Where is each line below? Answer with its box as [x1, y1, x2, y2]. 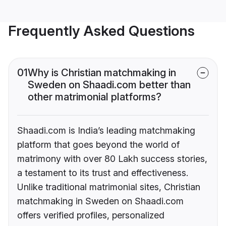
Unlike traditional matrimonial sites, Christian [17, 182, 200, 193]
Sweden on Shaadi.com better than [28, 79, 191, 91]
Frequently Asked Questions [8, 22, 195, 40]
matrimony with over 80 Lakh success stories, [17, 153, 207, 164]
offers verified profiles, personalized [17, 210, 164, 221]
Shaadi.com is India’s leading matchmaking [17, 125, 195, 136]
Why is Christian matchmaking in [28, 67, 176, 79]
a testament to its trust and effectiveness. [17, 167, 188, 179]
